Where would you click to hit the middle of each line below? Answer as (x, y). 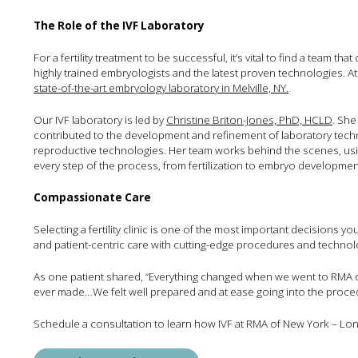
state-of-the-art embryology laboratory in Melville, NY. (161, 88)
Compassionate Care (92, 197)
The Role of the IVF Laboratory (119, 26)
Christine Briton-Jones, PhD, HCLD (249, 120)
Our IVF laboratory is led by (100, 120)
